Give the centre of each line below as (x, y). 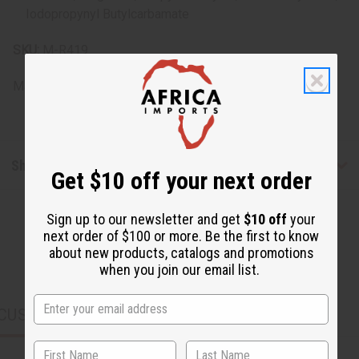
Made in (37, 87)
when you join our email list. (181, 269)
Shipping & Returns (68, 165)
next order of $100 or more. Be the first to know (181, 236)
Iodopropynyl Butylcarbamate (108, 14)
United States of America (131, 87)
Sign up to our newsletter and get (145, 219)
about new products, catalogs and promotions (181, 252)
